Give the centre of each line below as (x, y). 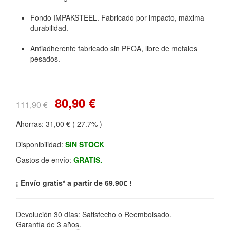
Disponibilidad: (41, 144)
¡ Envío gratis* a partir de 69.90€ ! (74, 183)
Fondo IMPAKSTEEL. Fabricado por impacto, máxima (117, 17)
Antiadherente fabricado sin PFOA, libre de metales (114, 48)
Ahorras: (31, 124)
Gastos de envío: (45, 160)
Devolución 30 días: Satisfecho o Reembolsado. (94, 214)
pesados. (45, 59)
